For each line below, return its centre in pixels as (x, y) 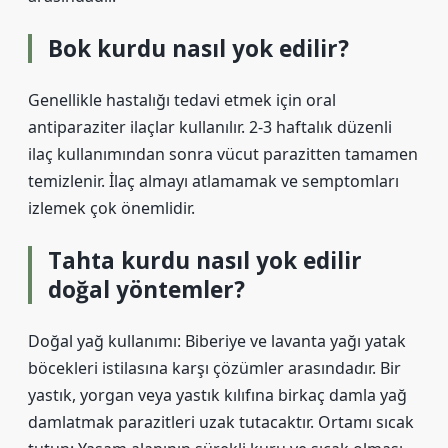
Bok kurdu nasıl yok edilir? (198, 48)
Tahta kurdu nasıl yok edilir (205, 260)
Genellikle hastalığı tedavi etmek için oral (182, 100)
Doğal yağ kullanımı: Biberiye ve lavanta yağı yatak (217, 341)
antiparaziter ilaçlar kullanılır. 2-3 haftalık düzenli (210, 127)
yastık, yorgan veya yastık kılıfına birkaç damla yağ (217, 395)
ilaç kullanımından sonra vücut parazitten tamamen (223, 154)
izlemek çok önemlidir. (111, 208)
